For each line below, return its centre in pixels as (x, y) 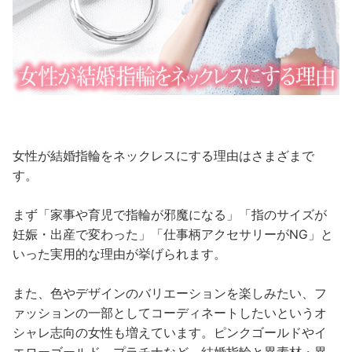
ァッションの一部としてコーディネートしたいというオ (170, 313)
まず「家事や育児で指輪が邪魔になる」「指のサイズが (170, 214)
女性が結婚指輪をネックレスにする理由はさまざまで (164, 156)
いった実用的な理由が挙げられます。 (120, 254)
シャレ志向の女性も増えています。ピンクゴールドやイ (170, 332)
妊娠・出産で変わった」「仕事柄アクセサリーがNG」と (173, 234)
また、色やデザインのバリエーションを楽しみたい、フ (170, 293)
